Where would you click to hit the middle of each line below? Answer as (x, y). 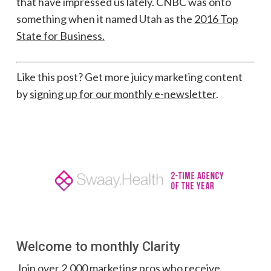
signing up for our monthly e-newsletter (122, 94)
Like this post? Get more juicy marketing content (129, 77)
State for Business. (60, 36)
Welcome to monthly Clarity (98, 247)
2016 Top (216, 19)
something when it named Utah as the (105, 19)
